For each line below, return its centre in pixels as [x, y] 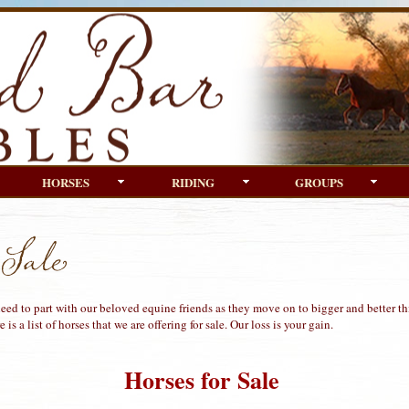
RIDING [193, 182]
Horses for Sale [202, 380]
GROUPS [320, 182]
